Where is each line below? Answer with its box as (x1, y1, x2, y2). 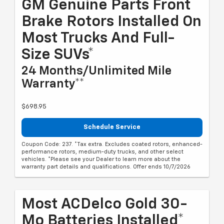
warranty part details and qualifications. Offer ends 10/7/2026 (21, 163, 190, 169)
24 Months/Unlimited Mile (21, 65, 171, 77)
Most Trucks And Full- (21, 31, 174, 46)
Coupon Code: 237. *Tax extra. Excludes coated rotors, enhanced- (21, 141, 202, 147)
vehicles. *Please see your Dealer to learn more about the (21, 156, 180, 162)
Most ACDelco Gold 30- (21, 196, 187, 212)
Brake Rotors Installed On (21, 14, 201, 30)
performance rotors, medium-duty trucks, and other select (21, 148, 183, 154)
